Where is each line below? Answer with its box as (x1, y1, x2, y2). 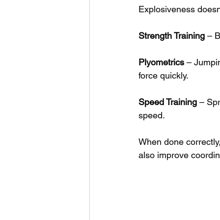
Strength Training (138, 30, 205, 41)
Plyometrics (138, 56, 184, 67)
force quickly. (138, 70, 189, 81)
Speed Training (138, 96, 197, 107)
